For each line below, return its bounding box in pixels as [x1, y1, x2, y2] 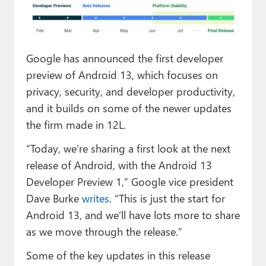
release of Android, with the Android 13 [26, 157, 212, 173]
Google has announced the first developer [26, 50, 223, 66]
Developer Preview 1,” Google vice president [26, 174, 233, 189]
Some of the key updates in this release [26, 248, 210, 263]
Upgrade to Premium [14, 129, 113, 144]
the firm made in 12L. [26, 117, 126, 132]
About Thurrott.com [14, 103, 108, 118]
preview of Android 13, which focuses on [26, 67, 218, 83]
